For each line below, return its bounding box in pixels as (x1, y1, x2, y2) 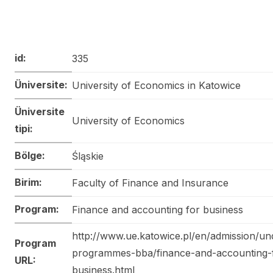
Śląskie (72, 149, 104, 162)
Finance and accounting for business (72, 203, 243, 216)
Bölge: (15, 149, 45, 161)
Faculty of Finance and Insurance (72, 176, 229, 189)
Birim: (15, 175, 42, 188)
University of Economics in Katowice (72, 79, 241, 91)
